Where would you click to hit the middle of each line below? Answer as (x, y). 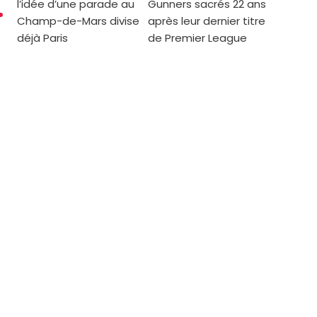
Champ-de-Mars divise (78, 21)
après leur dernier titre (207, 21)
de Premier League (198, 38)
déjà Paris (42, 38)
